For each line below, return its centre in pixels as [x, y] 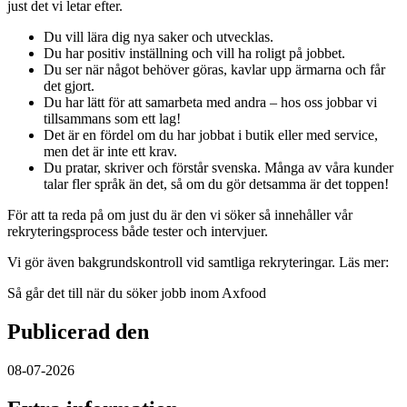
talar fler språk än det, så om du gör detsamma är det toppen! [216, 184]
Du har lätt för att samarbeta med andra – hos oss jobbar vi [210, 103]
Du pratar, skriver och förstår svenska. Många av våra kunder [218, 168]
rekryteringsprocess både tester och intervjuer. [138, 232]
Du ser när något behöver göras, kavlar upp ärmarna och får [214, 70]
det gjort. [69, 86]
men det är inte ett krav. [110, 152]
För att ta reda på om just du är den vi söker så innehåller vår [180, 215]
